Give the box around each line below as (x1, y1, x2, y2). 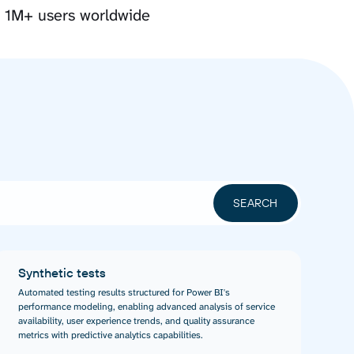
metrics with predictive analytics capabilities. (17, 329, 203, 342)
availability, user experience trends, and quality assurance (17, 314, 254, 328)
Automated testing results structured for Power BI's (17, 286, 230, 299)
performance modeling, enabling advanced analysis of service (17, 300, 275, 314)
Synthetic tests (17, 265, 106, 281)
